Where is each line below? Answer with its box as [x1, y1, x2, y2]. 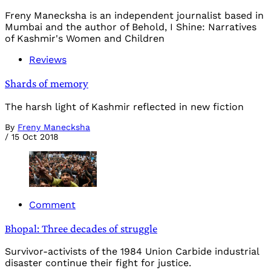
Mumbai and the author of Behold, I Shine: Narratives [5, 21, 256, 33]
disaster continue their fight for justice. [5, 257, 191, 269]
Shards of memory [5, 77, 88, 90]
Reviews [29, 54, 67, 66]
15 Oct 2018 [11, 131, 59, 142]
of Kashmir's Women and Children [5, 33, 165, 45]
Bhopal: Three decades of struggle [5, 221, 157, 235]
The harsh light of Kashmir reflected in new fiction [5, 100, 244, 113]
